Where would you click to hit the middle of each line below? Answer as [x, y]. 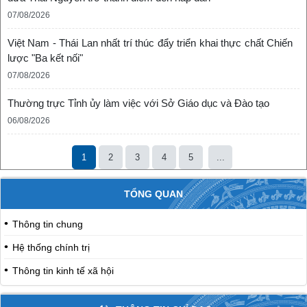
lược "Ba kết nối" [45, 58]
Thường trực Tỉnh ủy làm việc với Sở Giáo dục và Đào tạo [138, 103]
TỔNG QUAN [153, 194]
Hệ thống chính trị [51, 247]
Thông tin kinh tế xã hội [63, 271]
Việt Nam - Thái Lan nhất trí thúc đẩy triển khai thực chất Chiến [150, 42]
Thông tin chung [48, 224]
